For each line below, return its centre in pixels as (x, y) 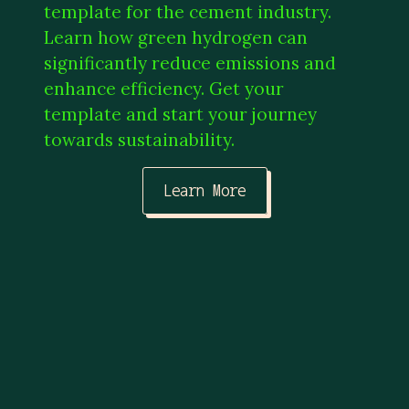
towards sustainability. (139, 139)
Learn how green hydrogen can (176, 37)
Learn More (204, 191)
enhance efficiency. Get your (164, 88)
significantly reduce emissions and (190, 63)
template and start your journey (180, 114)
